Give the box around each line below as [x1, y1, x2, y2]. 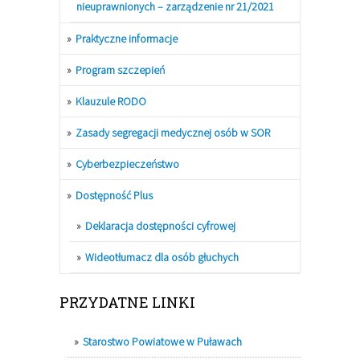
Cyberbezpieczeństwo [76, 156, 179, 171]
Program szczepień [76, 62, 165, 77]
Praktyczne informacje [76, 31, 178, 46]
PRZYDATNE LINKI [59, 292, 195, 312]
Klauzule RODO [76, 93, 146, 108]
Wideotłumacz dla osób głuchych [85, 249, 239, 264]
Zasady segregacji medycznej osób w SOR [76, 125, 270, 140]
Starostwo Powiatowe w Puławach [83, 333, 242, 349]
